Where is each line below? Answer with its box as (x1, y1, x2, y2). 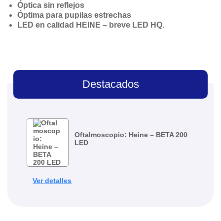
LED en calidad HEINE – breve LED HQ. (17, 21, 164, 29)
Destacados (82, 77, 139, 90)
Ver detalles (33, 176, 72, 184)
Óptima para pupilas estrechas (17, 11, 131, 19)
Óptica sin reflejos (17, 1, 84, 9)
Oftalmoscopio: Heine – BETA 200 (74, 131, 188, 139)
